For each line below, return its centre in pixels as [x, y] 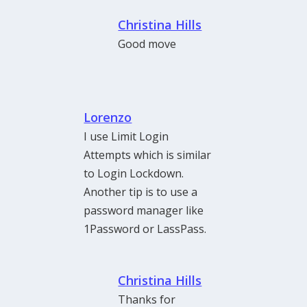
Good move [147, 44]
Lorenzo [108, 118]
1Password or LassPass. [145, 229]
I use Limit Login [126, 137]
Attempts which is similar [148, 155]
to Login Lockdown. [134, 174]
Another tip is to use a [141, 192]
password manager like [144, 211]
